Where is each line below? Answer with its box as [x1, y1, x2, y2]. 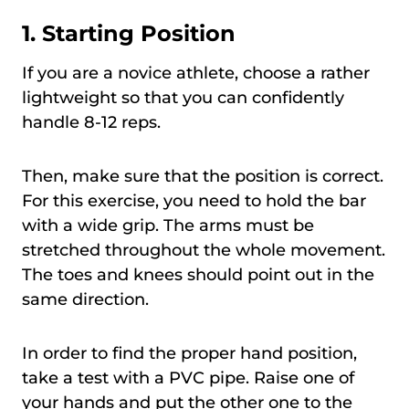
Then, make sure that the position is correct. [22, 166, 383, 187]
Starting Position [42, 20, 236, 47]
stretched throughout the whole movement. [22, 240, 385, 261]
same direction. [22, 289, 149, 310]
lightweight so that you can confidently [22, 88, 344, 109]
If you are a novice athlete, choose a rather [22, 63, 370, 84]
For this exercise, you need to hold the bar [22, 191, 366, 212]
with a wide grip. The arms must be [22, 215, 314, 236]
